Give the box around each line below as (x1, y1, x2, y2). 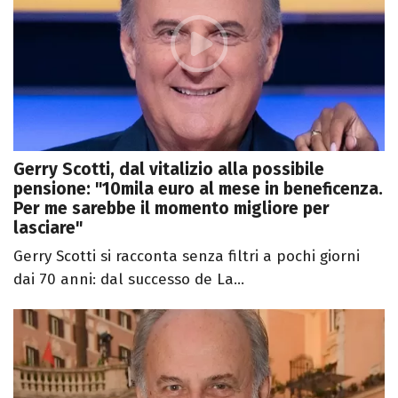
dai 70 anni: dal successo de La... (13, 269, 244, 289)
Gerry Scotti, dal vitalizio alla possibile (13, 158, 324, 179)
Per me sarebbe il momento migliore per (13, 197, 330, 219)
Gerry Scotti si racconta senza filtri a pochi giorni (13, 246, 360, 266)
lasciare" (13, 217, 83, 238)
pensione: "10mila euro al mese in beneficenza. (13, 178, 383, 199)
